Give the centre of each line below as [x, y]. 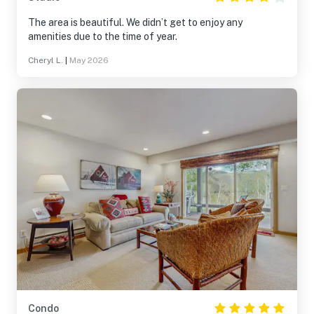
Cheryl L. [46, 60]
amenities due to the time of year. [103, 36]
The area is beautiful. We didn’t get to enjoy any [77, 22]
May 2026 [89, 60]
